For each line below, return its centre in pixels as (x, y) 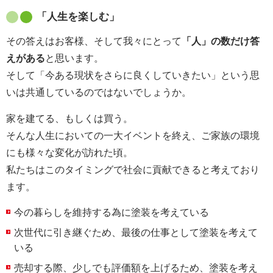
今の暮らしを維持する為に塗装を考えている (112, 212)
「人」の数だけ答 (221, 41)
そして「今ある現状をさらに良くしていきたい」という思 (133, 75)
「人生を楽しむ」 (78, 16)
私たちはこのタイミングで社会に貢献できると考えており (133, 169)
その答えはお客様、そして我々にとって (94, 41)
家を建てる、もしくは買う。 (69, 118)
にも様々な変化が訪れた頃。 (69, 152)
